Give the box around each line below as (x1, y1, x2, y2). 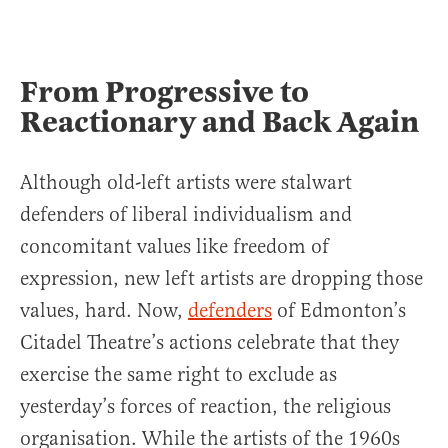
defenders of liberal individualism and (20, 202, 352, 228)
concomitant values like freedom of (20, 234, 329, 260)
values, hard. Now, (20, 298, 188, 324)
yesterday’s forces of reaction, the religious (20, 394, 391, 420)
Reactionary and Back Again (20, 103, 419, 142)
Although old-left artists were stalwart (20, 170, 352, 196)
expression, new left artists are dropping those (20, 266, 423, 292)
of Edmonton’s (272, 298, 406, 324)
